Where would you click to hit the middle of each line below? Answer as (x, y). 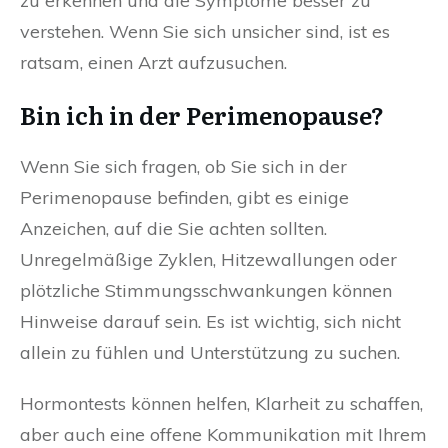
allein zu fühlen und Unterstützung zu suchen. (210, 353)
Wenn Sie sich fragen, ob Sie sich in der (183, 167)
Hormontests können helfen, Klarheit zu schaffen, (221, 404)
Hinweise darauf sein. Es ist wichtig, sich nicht (210, 322)
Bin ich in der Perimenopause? (202, 115)
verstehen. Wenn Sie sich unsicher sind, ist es (205, 32)
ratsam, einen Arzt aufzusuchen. (153, 63)
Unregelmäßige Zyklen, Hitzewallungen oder (208, 260)
